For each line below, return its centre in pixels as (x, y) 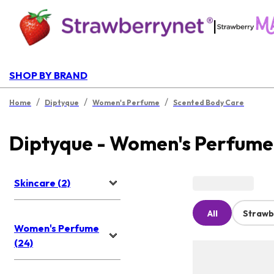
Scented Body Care (209, 102)
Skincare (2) (42, 183)
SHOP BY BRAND (48, 75)
